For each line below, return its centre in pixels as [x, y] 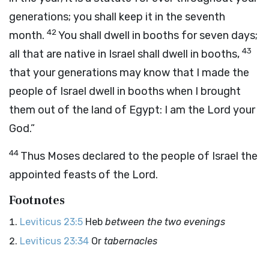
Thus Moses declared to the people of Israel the [139, 156]
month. [28, 35]
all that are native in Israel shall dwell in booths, [125, 54]
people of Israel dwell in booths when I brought [125, 91]
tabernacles [131, 241]
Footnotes [37, 201]
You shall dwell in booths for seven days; [158, 35]
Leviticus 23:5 [51, 222]
